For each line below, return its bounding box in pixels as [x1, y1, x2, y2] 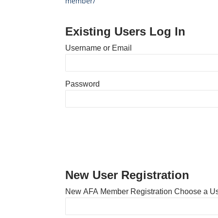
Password [65, 80, 100, 88]
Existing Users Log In [65, 25, 186, 38]
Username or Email [65, 44, 132, 52]
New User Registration [65, 168, 190, 182]
